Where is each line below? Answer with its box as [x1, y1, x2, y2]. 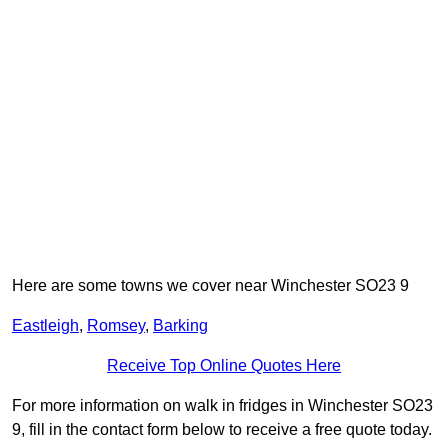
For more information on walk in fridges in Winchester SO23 [12, 397, 433, 415]
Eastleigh [12, 317, 79, 335]
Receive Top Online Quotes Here [107, 357, 341, 375]
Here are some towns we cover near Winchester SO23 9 [12, 277, 409, 295]
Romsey [87, 317, 145, 335]
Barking [153, 317, 208, 335]
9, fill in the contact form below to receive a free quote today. [12, 421, 432, 439]
